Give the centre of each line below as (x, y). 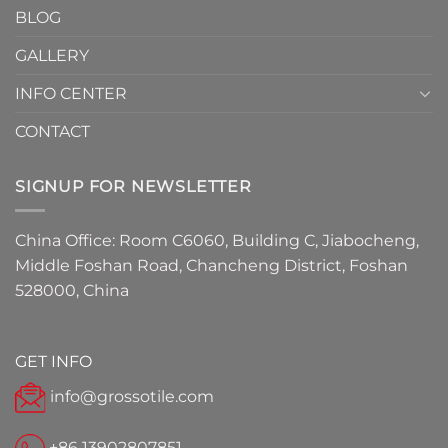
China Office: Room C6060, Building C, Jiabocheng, (217, 241)
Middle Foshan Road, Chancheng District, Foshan (211, 266)
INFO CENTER (71, 93)
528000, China (72, 291)
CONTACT (52, 131)
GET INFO (53, 362)
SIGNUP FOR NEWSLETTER (133, 186)
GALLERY (52, 55)
